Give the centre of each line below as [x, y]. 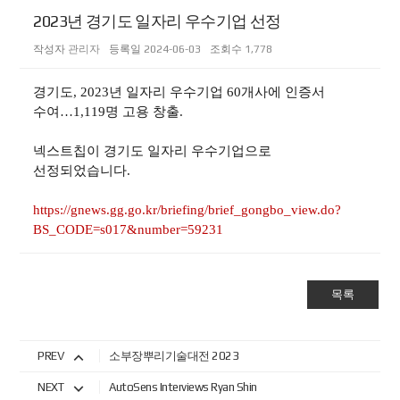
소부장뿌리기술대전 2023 [174, 355]
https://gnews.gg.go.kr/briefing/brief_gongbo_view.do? [187, 209]
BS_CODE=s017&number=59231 [129, 229]
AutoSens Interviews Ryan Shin [183, 387]
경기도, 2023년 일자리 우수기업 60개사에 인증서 [179, 92]
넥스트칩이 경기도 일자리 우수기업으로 [153, 150]
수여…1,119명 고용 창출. [108, 111]
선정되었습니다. [82, 170]
